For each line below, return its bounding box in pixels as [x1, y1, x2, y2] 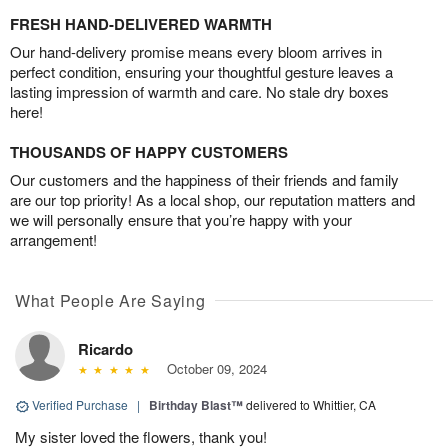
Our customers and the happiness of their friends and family [10, 169, 399, 191]
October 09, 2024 [158, 359, 267, 379]
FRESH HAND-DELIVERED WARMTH [10, 13, 272, 36]
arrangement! [10, 229, 97, 251]
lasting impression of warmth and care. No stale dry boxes [10, 81, 389, 103]
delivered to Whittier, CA [246, 396, 376, 414]
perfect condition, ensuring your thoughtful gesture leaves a [10, 61, 393, 83]
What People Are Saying [15, 289, 206, 313]
